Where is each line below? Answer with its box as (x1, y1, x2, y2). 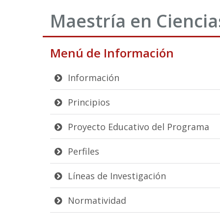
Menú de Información (50, 44, 174, 61)
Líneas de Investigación (65, 169, 166, 182)
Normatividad (65, 194, 126, 206)
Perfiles (65, 145, 99, 157)
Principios (65, 96, 110, 108)
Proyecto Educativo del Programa (65, 120, 209, 133)
